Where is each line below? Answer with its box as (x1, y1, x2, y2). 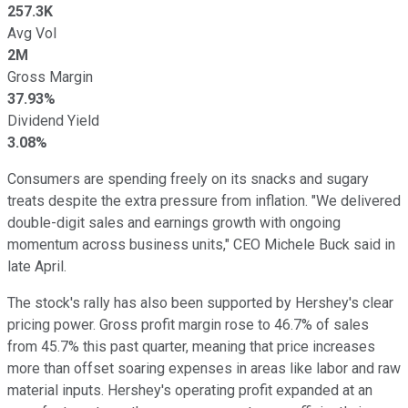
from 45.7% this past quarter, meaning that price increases (7, 337, 375, 355)
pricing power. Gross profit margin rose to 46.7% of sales (7, 315, 369, 333)
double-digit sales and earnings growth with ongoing (7, 213, 341, 231)
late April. (7, 257, 66, 275)
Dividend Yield (7, 111, 99, 129)
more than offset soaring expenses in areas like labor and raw (7, 359, 401, 377)
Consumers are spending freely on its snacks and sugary (7, 169, 369, 188)
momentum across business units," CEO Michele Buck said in (7, 235, 395, 253)
